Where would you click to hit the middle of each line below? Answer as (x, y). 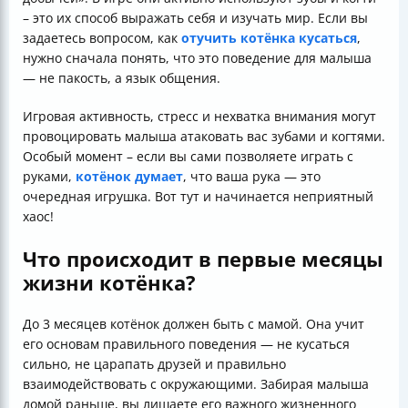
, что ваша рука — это (252, 177)
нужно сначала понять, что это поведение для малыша (197, 58)
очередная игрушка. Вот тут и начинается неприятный (198, 197)
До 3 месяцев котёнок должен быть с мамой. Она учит (194, 324)
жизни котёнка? (109, 283)
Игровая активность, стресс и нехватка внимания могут (199, 117)
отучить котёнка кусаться (269, 38)
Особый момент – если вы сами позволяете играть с (188, 157)
